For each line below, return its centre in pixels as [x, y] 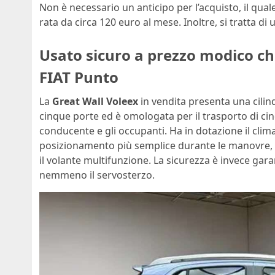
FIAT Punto [79, 77]
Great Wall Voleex [95, 102]
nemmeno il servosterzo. [97, 175]
